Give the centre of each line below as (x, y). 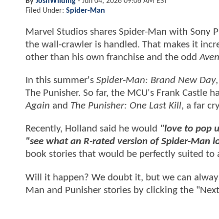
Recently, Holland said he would (93, 129)
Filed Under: (46, 11)
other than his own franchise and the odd (112, 57)
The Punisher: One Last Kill (126, 106)
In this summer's (61, 81)
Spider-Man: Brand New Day (156, 81)
